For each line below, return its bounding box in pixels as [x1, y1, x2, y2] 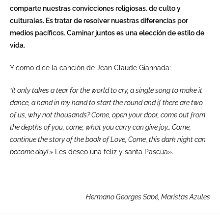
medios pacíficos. [10, 28, 67, 37]
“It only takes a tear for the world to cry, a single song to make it [10, 86, 202, 94]
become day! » [10, 147, 55, 156]
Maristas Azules [161, 192, 210, 201]
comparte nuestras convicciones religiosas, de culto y [10, 4, 181, 12]
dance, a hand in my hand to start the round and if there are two [10, 98, 203, 107]
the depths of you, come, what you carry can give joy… [10, 123, 172, 131]
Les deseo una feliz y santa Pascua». [55, 147, 173, 156]
